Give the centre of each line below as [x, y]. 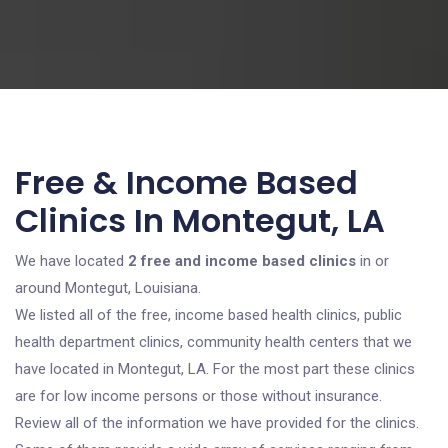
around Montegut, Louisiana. [108, 288]
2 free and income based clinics [242, 261]
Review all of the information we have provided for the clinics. [217, 423]
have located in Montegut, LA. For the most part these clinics [215, 369]
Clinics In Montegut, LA [200, 220]
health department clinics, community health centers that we [213, 342]
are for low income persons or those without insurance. [198, 396]
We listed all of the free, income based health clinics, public [208, 315]
